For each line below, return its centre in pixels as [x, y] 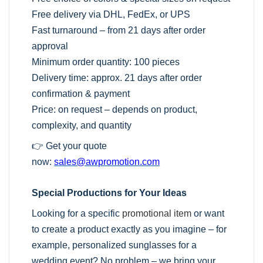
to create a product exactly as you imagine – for [129, 230]
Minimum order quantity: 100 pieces [106, 62]
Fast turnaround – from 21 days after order [119, 31]
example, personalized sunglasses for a [114, 245]
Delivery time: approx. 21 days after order [117, 78]
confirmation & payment [81, 94]
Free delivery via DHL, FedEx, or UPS [111, 15]
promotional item [157, 214]
